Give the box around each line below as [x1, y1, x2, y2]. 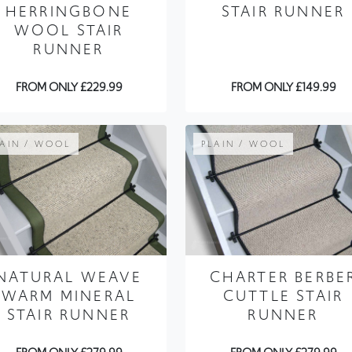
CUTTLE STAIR [222, 285, 344, 307]
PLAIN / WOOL [201, 137, 286, 151]
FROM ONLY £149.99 [230, 79, 336, 97]
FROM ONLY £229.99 [15, 79, 123, 97]
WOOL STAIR [13, 20, 124, 42]
